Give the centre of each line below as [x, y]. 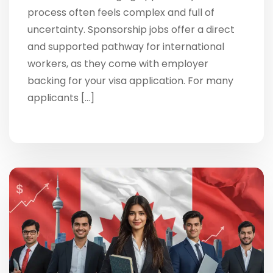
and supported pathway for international [126, 46]
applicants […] [61, 97]
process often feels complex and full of [121, 12]
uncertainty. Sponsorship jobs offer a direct [131, 29]
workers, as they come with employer [118, 63]
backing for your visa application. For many [130, 80]
